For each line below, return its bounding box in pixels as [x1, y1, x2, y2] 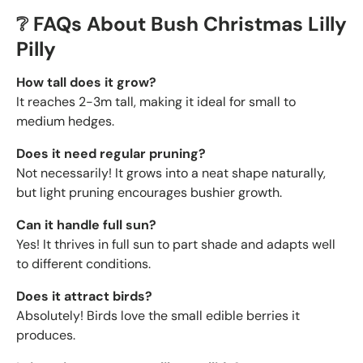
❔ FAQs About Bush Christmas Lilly [16, 11, 347, 38]
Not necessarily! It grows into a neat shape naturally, [16, 164, 326, 181]
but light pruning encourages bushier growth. [16, 183, 282, 201]
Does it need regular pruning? [16, 144, 206, 162]
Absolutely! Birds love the [16, 306, 168, 324]
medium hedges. [16, 112, 114, 130]
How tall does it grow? [16, 73, 156, 91]
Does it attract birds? [16, 287, 152, 305]
